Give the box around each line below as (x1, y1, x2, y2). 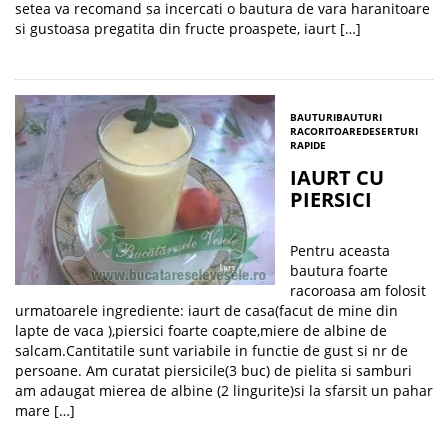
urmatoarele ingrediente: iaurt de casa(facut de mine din (15, 301, 398, 320)
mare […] (15, 401, 75, 420)
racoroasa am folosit (290, 281, 426, 300)
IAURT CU (290, 164, 384, 191)
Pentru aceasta (290, 241, 390, 260)
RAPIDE (290, 138, 326, 152)
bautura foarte (290, 261, 388, 280)
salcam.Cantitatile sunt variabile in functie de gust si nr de (15, 341, 408, 360)
